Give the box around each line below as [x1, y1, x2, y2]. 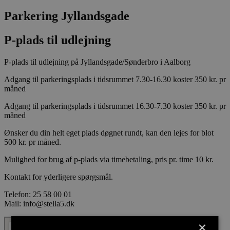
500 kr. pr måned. [4, 137, 61, 146]
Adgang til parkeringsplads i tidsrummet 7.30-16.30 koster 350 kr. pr [4, 74, 226, 84]
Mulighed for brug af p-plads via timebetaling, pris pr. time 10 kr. [4, 155, 214, 164]
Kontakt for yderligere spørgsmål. [4, 172, 113, 181]
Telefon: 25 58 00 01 [4, 189, 72, 199]
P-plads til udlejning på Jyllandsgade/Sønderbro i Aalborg [4, 57, 190, 66]
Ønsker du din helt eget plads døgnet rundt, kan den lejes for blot [4, 128, 214, 137]
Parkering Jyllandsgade [4, 9, 129, 23]
